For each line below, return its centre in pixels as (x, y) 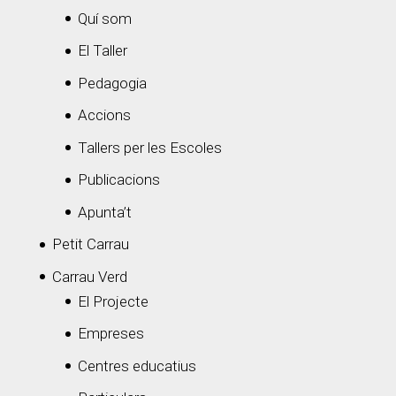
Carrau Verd (89, 276)
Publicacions (118, 180)
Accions (104, 115)
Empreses (110, 334)
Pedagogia (112, 83)
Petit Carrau (90, 244)
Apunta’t (104, 212)
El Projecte (113, 301)
